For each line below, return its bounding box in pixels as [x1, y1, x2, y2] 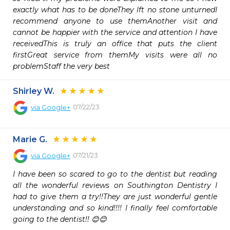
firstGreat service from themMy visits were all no [13, 50, 217, 60]
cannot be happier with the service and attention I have [13, 28, 217, 37]
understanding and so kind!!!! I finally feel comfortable [13, 203, 217, 213]
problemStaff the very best [13, 62, 110, 71]
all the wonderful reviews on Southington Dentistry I [13, 181, 217, 190]
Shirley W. [13, 86, 54, 96]
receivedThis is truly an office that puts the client [13, 39, 217, 48]
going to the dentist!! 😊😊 [13, 215, 107, 224]
